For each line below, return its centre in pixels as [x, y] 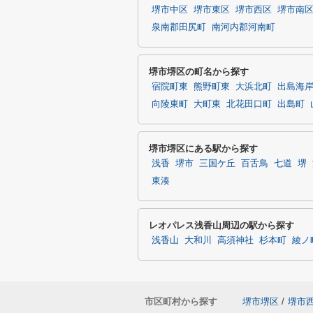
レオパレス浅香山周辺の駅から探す [221, 225]
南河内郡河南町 [243, 27]
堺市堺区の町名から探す [199, 72]
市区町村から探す [181, 301]
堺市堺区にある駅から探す [203, 148]
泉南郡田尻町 [179, 27]
